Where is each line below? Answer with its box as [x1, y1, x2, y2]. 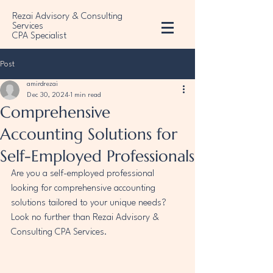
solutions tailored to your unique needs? [11, 199, 169, 208]
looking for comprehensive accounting [11, 184, 158, 193]
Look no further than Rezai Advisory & [11, 213, 161, 222]
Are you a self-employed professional [11, 169, 157, 179]
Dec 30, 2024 [27, 92, 68, 99]
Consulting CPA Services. [11, 228, 107, 237]
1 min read [70, 92, 101, 99]
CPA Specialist [12, 32, 66, 41]
